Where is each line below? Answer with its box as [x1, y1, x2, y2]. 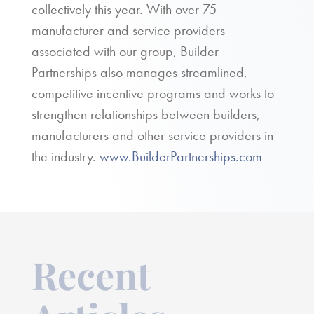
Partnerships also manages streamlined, [32, 63, 247, 81]
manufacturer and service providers [32, 21, 225, 39]
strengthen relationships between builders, [32, 105, 260, 123]
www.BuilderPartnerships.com [100, 147, 262, 165]
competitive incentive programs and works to [32, 84, 274, 102]
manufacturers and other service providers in [32, 126, 273, 144]
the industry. [32, 147, 100, 165]
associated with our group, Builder [32, 42, 219, 60]
